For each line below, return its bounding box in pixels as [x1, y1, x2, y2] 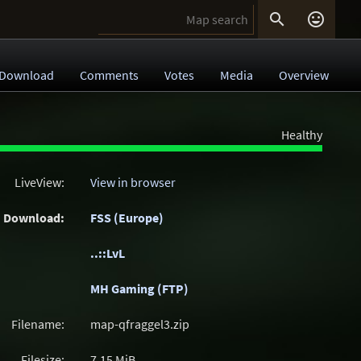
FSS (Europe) [90, 210, 164, 226]
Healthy [281, 127, 322, 143]
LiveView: [15, 174, 64, 190]
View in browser [90, 174, 176, 190]
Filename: [11, 316, 64, 332]
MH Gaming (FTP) [90, 280, 189, 297]
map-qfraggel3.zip [90, 316, 189, 332]
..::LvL [90, 245, 125, 261]
